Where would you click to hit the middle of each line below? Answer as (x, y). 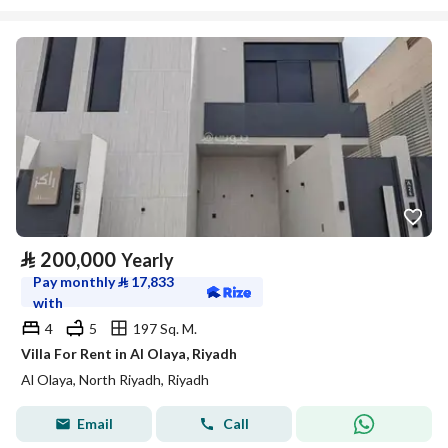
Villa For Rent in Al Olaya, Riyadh (129, 353)
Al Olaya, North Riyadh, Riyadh (115, 379)
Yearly (147, 260)
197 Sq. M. (165, 328)
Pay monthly (75, 281)
